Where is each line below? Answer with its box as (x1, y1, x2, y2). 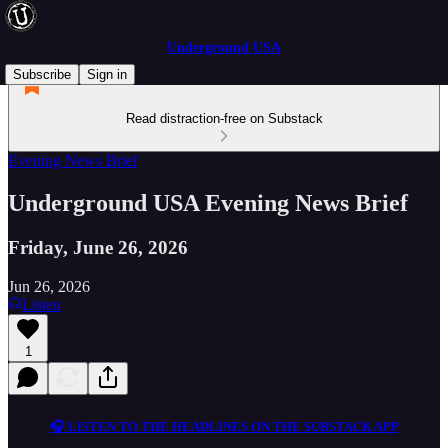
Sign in (87, 67, 127, 82)
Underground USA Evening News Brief (8, 189, 408, 216)
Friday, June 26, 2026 (8, 236, 188, 258)
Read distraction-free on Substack (125, 111, 323, 126)
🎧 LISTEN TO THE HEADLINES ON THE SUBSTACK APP (49, 418, 399, 434)
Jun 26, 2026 (8, 277, 90, 295)
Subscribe (13, 67, 71, 82)
